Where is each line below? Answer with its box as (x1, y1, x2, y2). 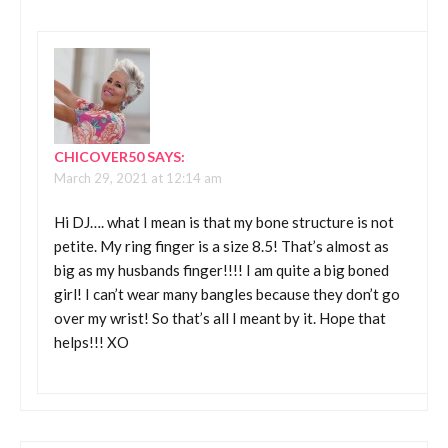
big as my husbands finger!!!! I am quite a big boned (54, 261, 389, 280)
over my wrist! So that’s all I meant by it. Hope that (54, 309, 386, 328)
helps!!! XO (54, 333, 129, 352)
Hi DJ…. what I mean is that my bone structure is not (54, 213, 394, 232)
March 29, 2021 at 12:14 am (54, 169, 222, 186)
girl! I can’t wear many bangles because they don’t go (54, 285, 400, 304)
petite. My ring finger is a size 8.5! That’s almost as (54, 237, 389, 256)
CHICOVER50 (54, 147, 144, 165)
